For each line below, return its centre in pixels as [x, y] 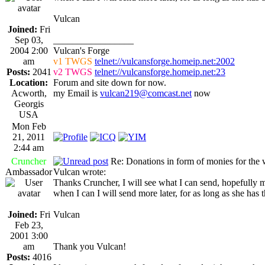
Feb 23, [29, 225]
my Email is [77, 93]
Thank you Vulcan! [90, 246]
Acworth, [29, 93]
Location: [29, 82]
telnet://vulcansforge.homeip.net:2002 [165, 61]
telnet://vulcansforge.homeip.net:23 [160, 72]
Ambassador [29, 172]
